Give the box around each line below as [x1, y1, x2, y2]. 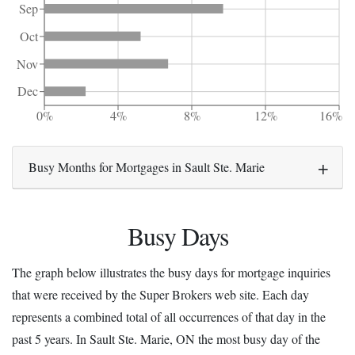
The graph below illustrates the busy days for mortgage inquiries [12, 263, 330, 281]
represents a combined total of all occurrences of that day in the [12, 307, 326, 325]
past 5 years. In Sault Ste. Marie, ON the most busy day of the [12, 330, 320, 347]
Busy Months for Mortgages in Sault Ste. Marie [29, 158, 265, 175]
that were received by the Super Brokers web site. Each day [12, 285, 309, 303]
